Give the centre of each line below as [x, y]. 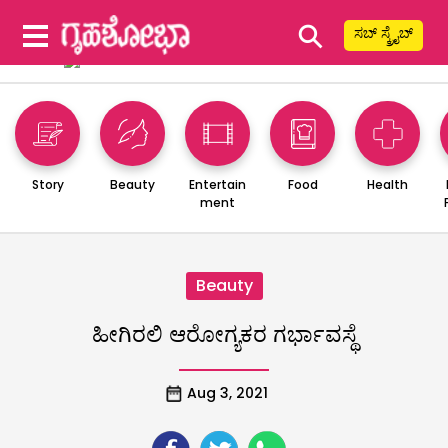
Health [387, 184]
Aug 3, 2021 [227, 392]
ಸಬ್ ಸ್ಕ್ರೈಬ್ [383, 33]
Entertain [217, 184]
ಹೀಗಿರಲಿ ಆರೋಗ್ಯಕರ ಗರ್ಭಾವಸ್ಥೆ [224, 334]
